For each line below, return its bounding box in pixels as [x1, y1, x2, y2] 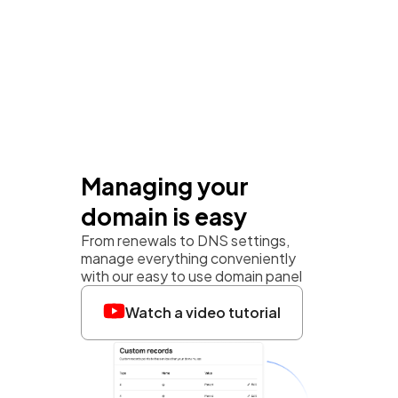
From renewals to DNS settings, [81, 231, 291, 251]
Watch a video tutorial [125, 303, 282, 322]
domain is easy [81, 202, 248, 232]
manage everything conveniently [81, 249, 297, 268]
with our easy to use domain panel [81, 267, 303, 286]
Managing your [81, 171, 250, 202]
